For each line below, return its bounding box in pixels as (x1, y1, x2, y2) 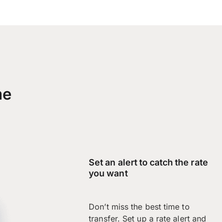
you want (89, 167, 128, 178)
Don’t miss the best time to (89, 202, 190, 212)
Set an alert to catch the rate (89, 157, 208, 167)
